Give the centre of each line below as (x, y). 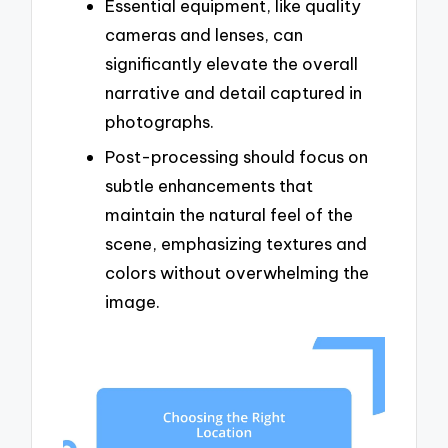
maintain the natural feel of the (229, 215)
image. (132, 302)
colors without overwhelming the (237, 273)
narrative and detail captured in (233, 92)
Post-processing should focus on (236, 157)
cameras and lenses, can (204, 34)
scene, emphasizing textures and (236, 244)
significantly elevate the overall (231, 63)
